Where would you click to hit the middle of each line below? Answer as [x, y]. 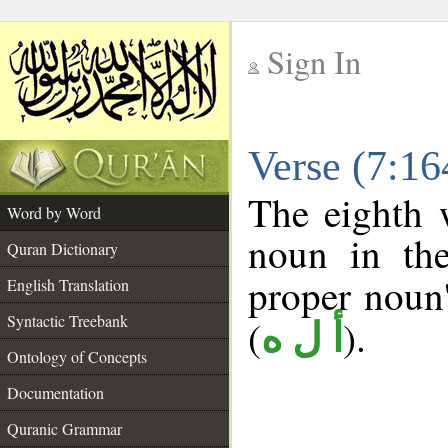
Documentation [55, 392]
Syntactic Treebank [67, 320]
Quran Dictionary [62, 248]
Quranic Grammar [64, 428]
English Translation [68, 284]
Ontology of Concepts [77, 356]
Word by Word [54, 212]
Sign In [314, 61]
